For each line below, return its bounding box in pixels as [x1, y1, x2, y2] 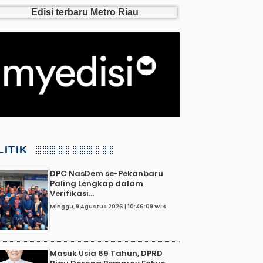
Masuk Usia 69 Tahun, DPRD [50, 247, 163, 259]
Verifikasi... [50, 187, 94, 199]
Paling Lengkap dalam [50, 177, 143, 189]
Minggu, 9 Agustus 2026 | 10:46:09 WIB [50, 203, 166, 211]
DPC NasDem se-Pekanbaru [50, 167, 163, 179]
